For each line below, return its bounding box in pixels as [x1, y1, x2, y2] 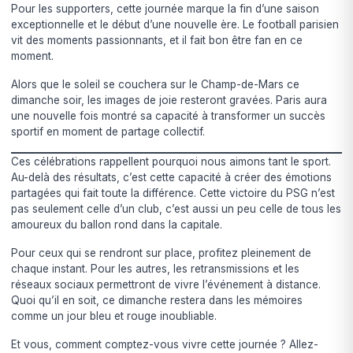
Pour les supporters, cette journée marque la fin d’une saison [11, 2, 320, 16]
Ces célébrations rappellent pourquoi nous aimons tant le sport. [11, 155, 332, 169]
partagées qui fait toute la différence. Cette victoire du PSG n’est [11, 187, 336, 200]
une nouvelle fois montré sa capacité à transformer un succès [11, 110, 326, 123]
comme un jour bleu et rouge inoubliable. [11, 310, 217, 323]
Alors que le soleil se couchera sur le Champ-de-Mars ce [11, 78, 300, 91]
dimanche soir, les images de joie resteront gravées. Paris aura [11, 94, 328, 107]
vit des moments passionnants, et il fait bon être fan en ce [11, 34, 303, 47]
